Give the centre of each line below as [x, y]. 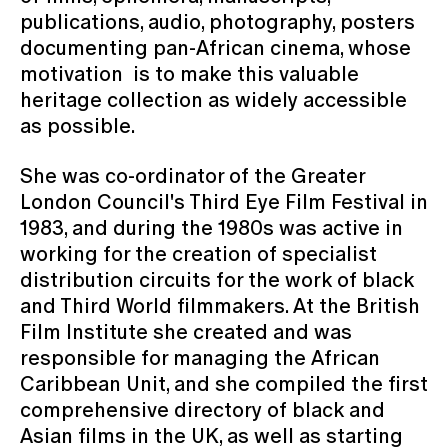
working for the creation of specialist [198, 253]
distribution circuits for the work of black [217, 279]
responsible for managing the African [200, 357]
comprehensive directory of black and [202, 409]
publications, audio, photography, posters [217, 21]
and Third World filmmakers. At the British [220, 305]
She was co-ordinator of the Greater [192, 175]
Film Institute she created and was [186, 331]
